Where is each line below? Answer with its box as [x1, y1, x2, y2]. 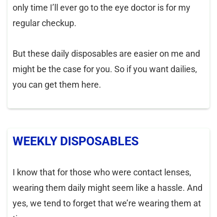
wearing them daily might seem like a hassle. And [13, 183, 202, 193]
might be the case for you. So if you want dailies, [13, 64, 197, 75]
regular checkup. [13, 18, 77, 29]
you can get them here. [13, 79, 101, 90]
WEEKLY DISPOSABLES [13, 134, 139, 149]
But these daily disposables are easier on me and [13, 48, 200, 59]
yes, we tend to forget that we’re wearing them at [13, 198, 201, 209]
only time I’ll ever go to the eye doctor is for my [13, 2, 190, 13]
